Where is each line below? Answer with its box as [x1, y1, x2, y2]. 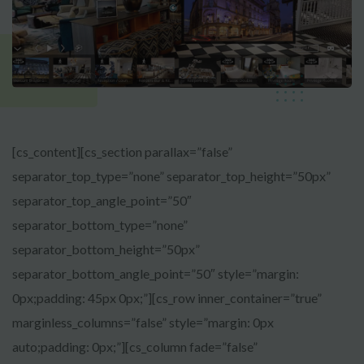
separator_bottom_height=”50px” [12, 241, 200, 258]
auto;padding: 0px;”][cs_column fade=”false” [12, 339, 258, 355]
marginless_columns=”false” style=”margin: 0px [12, 314, 274, 331]
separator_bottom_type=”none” [12, 217, 188, 233]
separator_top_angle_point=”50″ [12, 193, 192, 209]
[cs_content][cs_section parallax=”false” [12, 144, 232, 160]
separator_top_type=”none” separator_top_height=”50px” [12, 168, 331, 184]
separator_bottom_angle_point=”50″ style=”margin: [12, 266, 299, 282]
